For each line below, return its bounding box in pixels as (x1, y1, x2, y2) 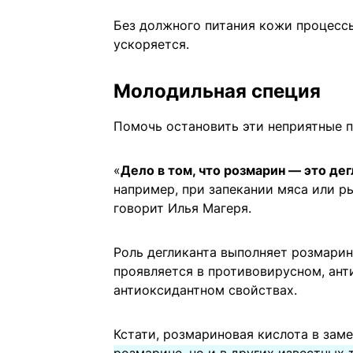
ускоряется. (113, 36, 189, 53)
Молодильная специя (113, 80, 321, 103)
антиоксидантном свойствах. (113, 282, 297, 299)
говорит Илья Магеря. (113, 200, 251, 217)
